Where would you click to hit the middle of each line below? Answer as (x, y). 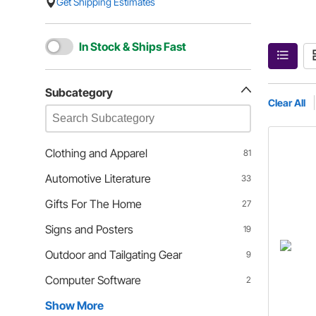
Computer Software (93, 280)
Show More (74, 305)
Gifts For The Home (93, 204)
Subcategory (79, 92)
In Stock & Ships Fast (133, 47)
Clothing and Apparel (96, 153)
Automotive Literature (98, 178)
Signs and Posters (89, 229)
